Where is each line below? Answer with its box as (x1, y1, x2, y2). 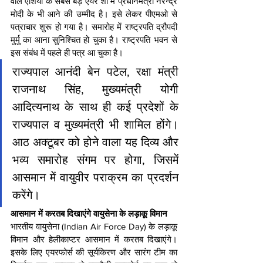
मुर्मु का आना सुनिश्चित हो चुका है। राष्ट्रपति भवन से (11, 35, 177, 45)
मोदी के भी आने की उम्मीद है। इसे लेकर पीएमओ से (11, 9, 177, 19)
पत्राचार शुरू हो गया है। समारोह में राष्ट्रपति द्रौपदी (11, 22, 177, 32)
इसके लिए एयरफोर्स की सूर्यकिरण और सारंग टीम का (11, 247, 177, 258)
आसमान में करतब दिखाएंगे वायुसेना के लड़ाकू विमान (11, 208, 167, 219)
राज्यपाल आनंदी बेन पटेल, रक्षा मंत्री (12, 65, 178, 79)
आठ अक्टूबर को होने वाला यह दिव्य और (12, 136, 178, 149)
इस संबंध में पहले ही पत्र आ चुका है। (11, 48, 123, 58)
